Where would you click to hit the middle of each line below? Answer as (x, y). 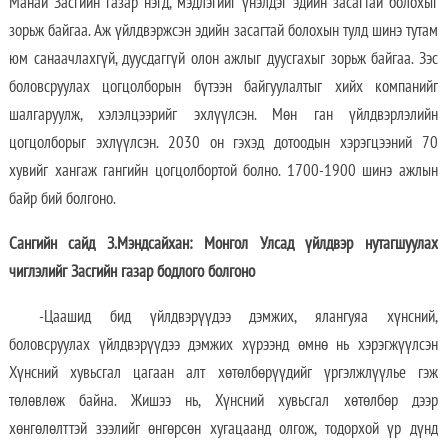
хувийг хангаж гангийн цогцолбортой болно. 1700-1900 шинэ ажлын (223, 170)
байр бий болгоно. (62, 198)
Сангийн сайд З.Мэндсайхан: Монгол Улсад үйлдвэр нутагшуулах (223, 243)
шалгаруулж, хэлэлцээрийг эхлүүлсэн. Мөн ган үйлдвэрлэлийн (223, 114)
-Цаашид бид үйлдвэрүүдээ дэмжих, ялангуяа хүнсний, (238, 316)
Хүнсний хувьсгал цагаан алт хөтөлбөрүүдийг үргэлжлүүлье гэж (223, 372)
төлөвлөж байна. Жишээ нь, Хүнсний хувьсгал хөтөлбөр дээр (223, 400)
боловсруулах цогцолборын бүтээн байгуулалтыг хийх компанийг (223, 86)
